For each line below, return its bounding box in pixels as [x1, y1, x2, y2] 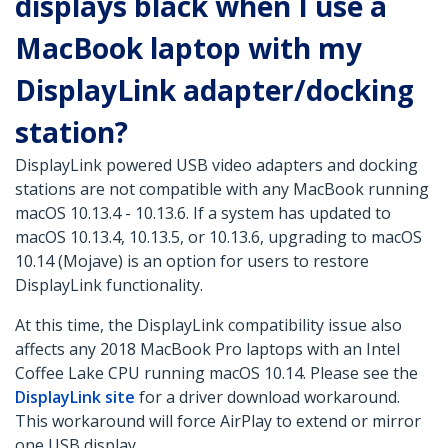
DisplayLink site [15, 386, 135, 409]
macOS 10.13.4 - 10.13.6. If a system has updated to [15, 202, 391, 225]
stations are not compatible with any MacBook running [15, 178, 429, 201]
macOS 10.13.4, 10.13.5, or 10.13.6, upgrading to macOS [15, 226, 422, 249]
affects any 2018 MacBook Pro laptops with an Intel [15, 338, 400, 361]
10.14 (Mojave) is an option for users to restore [15, 250, 369, 273]
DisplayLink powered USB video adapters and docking [15, 154, 418, 177]
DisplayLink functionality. [15, 274, 203, 297]
